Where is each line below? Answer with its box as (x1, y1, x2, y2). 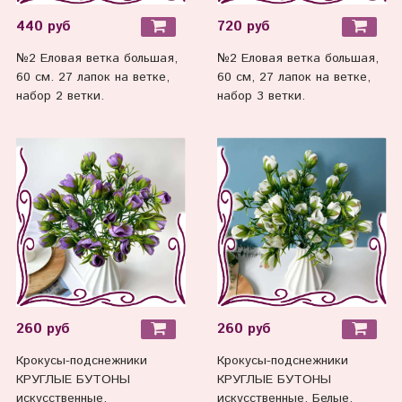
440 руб (15, 16, 71, 37)
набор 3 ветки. (216, 87, 305, 106)
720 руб (216, 16, 270, 37)
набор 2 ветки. (15, 87, 104, 106)
